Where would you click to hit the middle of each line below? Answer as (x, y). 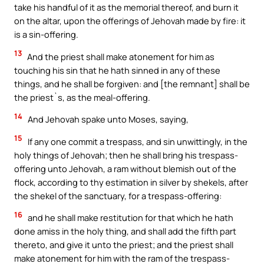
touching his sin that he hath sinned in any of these (117, 70)
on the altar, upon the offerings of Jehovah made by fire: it (130, 21)
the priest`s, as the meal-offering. (82, 97)
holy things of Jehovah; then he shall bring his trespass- (126, 155)
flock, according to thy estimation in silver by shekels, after (131, 182)
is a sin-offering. (46, 34)
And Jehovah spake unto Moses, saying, (107, 119)
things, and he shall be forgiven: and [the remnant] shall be (132, 83)
